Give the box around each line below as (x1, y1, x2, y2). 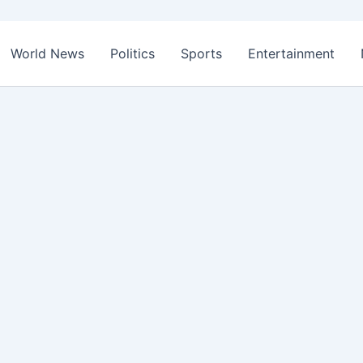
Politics (110, 45, 155, 62)
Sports (181, 45, 222, 62)
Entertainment (248, 45, 335, 62)
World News (11, 45, 84, 62)
